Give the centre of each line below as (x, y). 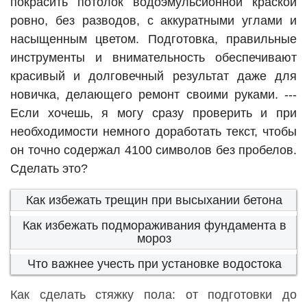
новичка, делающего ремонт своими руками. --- (153, 95)
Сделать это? (49, 169)
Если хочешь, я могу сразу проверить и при (153, 113)
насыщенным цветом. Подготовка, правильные (153, 39)
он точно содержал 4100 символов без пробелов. (153, 150)
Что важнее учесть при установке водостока (154, 264)
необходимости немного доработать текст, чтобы (153, 132)
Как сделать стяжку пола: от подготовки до (153, 295)
